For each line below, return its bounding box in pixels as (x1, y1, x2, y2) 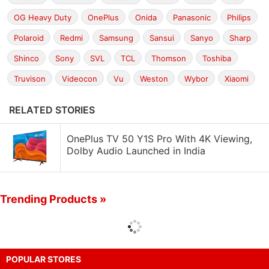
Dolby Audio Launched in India (67, 145, 205, 157)
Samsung (99, 33, 133, 43)
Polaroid (14, 33, 44, 43)
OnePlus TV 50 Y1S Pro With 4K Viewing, (67, 133, 252, 145)
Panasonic (173, 13, 211, 22)
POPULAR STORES (6, 254, 81, 264)
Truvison (14, 74, 46, 83)
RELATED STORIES (9, 104, 95, 116)
